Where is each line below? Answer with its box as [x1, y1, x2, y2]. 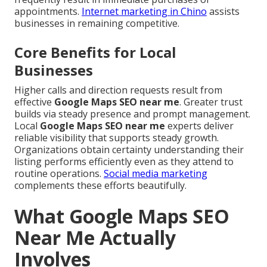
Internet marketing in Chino [82, 4, 207, 18]
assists [207, 4, 240, 18]
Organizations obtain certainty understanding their [14, 142, 244, 156]
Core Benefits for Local [14, 42, 176, 62]
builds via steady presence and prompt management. [14, 107, 250, 120]
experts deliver [165, 119, 234, 132]
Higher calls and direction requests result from [14, 83, 222, 97]
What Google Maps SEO [14, 203, 229, 229]
